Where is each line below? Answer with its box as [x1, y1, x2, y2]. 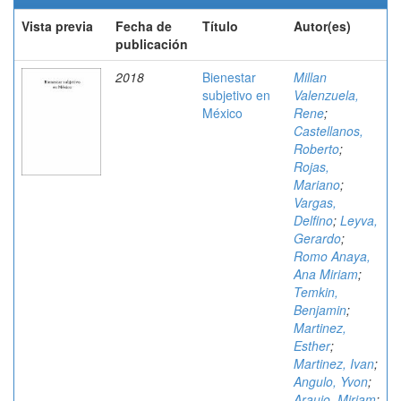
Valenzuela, [294, 86, 359, 104]
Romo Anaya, [294, 247, 371, 265]
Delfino [294, 211, 333, 229]
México [202, 104, 243, 122]
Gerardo [294, 229, 341, 247]
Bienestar [202, 68, 256, 86]
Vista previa [21, 17, 93, 35]
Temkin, [294, 283, 338, 301]
